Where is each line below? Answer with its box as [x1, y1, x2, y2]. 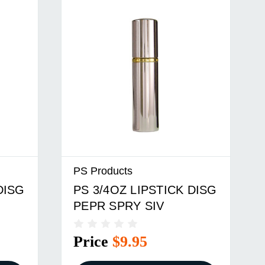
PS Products [73, 164, 133, 177]
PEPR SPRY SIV [73, 199, 164, 212]
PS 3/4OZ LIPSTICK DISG [73, 183, 217, 196]
